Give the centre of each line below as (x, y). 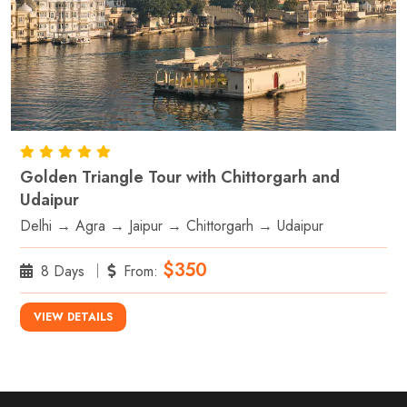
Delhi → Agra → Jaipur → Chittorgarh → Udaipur (172, 225)
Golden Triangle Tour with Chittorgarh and (180, 177)
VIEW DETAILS (73, 317)
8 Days (63, 271)
